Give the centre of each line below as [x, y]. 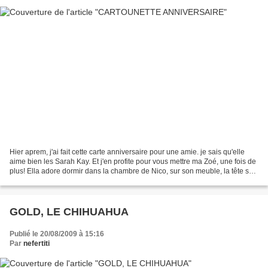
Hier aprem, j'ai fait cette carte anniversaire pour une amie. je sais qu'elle [127, 152]
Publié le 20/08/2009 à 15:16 [57, 234]
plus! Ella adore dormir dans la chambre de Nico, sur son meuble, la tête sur [133, 171]
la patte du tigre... [37, 181]
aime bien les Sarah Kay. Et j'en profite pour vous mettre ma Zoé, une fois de [133, 162]
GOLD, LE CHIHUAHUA [69, 212]
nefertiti [36, 244]
